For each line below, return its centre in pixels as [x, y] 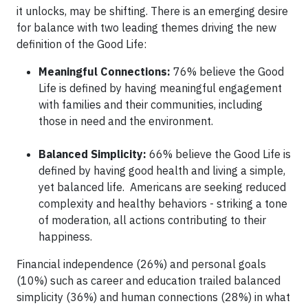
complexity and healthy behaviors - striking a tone [163, 203]
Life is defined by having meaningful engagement [160, 88]
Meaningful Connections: [106, 71]
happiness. [65, 236]
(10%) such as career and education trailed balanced [148, 280]
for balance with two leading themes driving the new [146, 27]
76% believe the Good [229, 71]
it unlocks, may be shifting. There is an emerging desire [152, 11]
